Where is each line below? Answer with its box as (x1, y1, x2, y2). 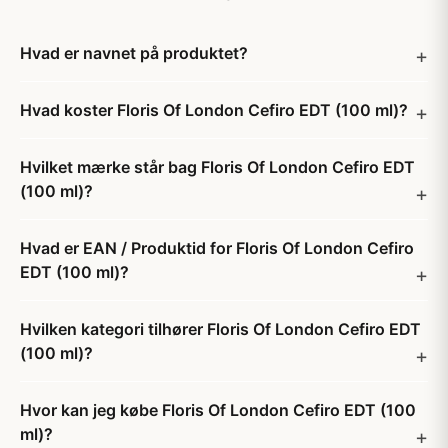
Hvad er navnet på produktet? (20, 43, 248, 63)
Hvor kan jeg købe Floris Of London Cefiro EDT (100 (20, 400, 416, 420)
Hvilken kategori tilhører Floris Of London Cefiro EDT (20, 319, 421, 339)
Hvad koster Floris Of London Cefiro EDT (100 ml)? (20, 100, 408, 120)
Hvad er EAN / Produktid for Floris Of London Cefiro (20, 238, 414, 258)
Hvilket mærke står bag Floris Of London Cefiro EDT (20, 157, 415, 177)
